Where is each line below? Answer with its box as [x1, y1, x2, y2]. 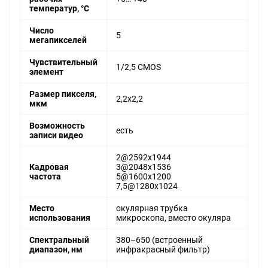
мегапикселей [29, 35, 87, 45]
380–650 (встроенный [116, 235, 203, 245]
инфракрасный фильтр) [116, 245, 210, 255]
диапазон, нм [29, 245, 83, 255]
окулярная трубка [116, 203, 188, 214]
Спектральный [29, 235, 89, 245]
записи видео [29, 130, 83, 141]
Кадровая [29, 162, 69, 172]
